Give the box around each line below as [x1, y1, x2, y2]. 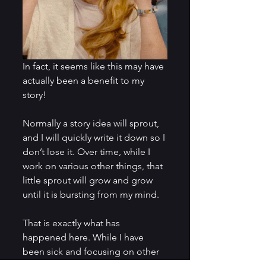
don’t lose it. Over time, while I [23, 145, 153, 157]
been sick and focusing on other [23, 245, 161, 257]
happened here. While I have [23, 231, 146, 243]
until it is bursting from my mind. [23, 188, 159, 200]
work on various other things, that [23, 160, 165, 172]
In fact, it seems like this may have [23, 60, 166, 72]
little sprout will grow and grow [23, 174, 155, 186]
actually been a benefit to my [23, 74, 147, 86]
